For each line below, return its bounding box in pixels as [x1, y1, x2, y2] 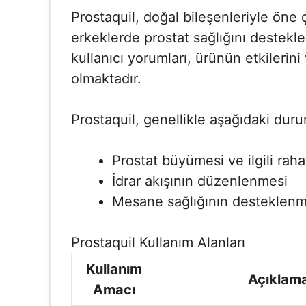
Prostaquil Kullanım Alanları [71, 234, 245, 251]
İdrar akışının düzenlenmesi [112, 173, 288, 189]
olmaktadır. [71, 70, 141, 87]
